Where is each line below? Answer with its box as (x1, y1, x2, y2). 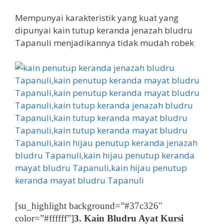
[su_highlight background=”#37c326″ (15, 200, 162, 211)
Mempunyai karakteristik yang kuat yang (15, 11, 178, 23)
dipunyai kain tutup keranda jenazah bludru (15, 24, 192, 36)
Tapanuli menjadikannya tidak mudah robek (15, 36, 194, 48)
